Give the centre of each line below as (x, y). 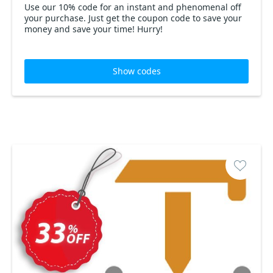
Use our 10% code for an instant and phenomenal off (62, 7)
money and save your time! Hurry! (94, 29)
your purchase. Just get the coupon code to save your (133, 18)
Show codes (136, 71)
